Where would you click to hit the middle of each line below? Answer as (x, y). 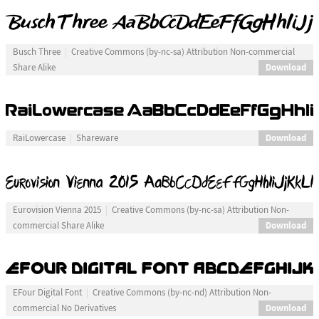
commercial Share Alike (58, 225)
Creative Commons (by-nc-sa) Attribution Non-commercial (183, 52)
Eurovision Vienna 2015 (57, 210)
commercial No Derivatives (64, 308)
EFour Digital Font (47, 293)
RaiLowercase (39, 138)
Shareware (97, 138)
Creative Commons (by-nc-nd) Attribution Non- (182, 293)
